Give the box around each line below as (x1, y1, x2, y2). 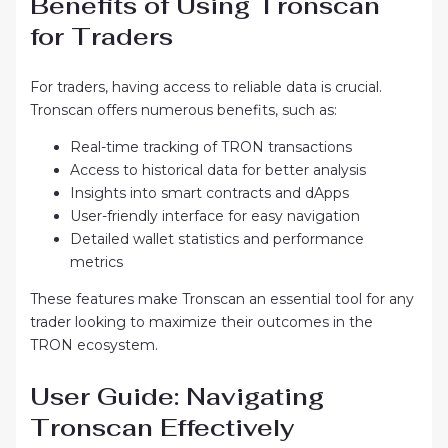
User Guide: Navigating (29, 380, 324, 412)
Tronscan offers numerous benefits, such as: (29, 100, 337, 119)
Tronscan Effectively (29, 411, 294, 443)
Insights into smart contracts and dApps (69, 183, 349, 202)
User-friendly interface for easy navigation (69, 206, 360, 225)
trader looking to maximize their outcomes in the (29, 312, 373, 331)
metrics (69, 252, 123, 271)
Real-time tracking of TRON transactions (69, 137, 352, 156)
